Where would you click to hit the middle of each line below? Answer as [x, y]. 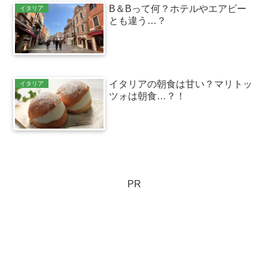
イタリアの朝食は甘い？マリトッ [181, 84]
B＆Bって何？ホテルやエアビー [178, 8]
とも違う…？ [138, 20]
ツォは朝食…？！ [147, 96]
